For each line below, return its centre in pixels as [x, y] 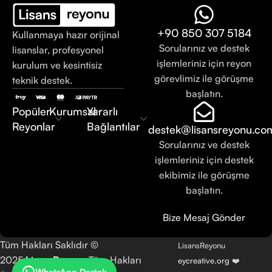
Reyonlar [34, 127]
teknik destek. [42, 80]
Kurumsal [73, 111]
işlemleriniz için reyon [204, 63]
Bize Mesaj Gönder [204, 217]
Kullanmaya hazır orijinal [66, 35]
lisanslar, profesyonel [58, 50]
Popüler [31, 111]
